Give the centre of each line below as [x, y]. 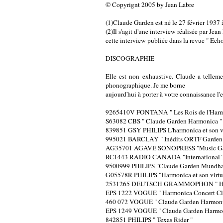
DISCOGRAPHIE [130, 58]
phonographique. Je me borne [145, 85]
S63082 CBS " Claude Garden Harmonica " [164, 121]
